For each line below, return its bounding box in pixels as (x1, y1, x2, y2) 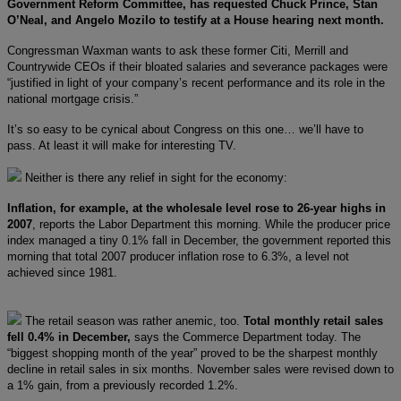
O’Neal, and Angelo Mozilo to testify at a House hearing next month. (7, 13, 384, 27)
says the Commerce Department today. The (134, 329, 361, 344)
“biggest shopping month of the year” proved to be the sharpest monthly (7, 346, 378, 360)
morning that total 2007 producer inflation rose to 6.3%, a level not (7, 249, 349, 263)
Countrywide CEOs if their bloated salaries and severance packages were (7, 59, 388, 73)
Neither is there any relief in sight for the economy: (21, 170, 287, 184)
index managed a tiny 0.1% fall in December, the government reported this (7, 233, 391, 247)
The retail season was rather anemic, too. (21, 313, 243, 328)
